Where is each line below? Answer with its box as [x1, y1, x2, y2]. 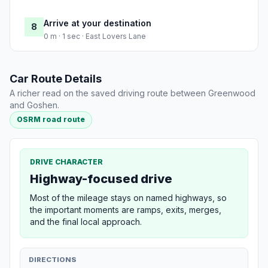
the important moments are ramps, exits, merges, [30, 204, 221, 215]
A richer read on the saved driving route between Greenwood [10, 88, 255, 99]
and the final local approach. [30, 216, 142, 227]
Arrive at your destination [44, 18, 151, 29]
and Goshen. [10, 100, 59, 111]
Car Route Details [10, 72, 102, 86]
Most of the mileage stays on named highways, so [30, 192, 227, 203]
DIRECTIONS [29, 255, 77, 264]
